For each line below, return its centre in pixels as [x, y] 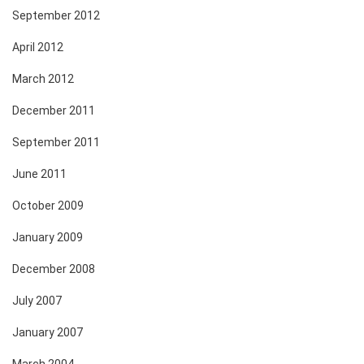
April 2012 [38, 47]
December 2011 [54, 110]
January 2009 [48, 237]
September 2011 [56, 142]
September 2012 [56, 15]
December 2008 [54, 269]
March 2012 [43, 78]
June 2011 [39, 173]
